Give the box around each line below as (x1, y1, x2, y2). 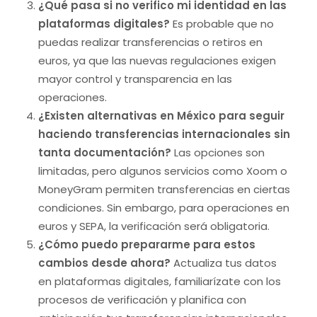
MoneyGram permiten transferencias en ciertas (38, 182, 290, 197)
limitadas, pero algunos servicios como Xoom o (38, 163, 287, 178)
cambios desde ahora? (38, 255, 171, 270)
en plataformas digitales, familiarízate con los (38, 274, 281, 289)
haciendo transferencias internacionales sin (38, 127, 290, 142)
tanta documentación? (38, 145, 171, 160)
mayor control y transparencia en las (38, 71, 232, 86)
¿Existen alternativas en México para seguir (38, 108, 284, 123)
